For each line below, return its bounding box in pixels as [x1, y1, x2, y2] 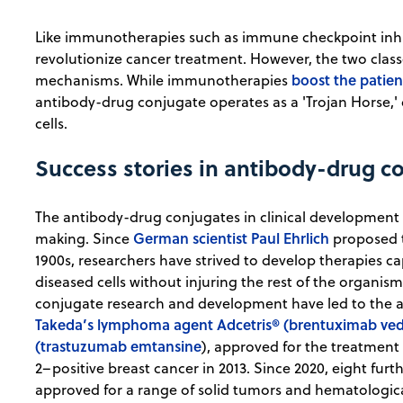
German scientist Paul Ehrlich [133, 228, 330, 249]
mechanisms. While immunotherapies [35, 70, 292, 91]
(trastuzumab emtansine [35, 336, 202, 357]
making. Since [35, 228, 134, 249]
